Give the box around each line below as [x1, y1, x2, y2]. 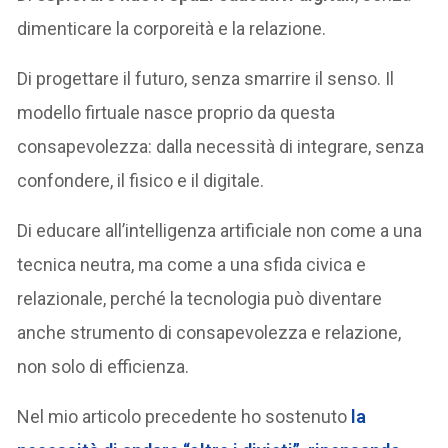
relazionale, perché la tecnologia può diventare [17, 287, 383, 309]
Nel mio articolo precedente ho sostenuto [17, 405, 348, 427]
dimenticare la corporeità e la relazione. [17, 17, 327, 39]
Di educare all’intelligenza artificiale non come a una [17, 219, 423, 241]
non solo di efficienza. [17, 355, 190, 377]
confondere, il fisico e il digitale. [17, 169, 265, 191]
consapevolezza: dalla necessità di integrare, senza [17, 135, 425, 157]
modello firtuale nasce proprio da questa [17, 101, 336, 123]
